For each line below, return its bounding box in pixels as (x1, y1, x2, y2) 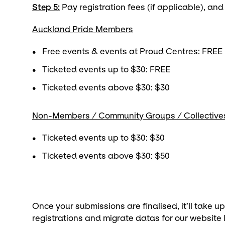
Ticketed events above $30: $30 (42, 82, 170, 93)
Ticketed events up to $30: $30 (42, 133, 167, 143)
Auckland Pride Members (32, 24, 133, 35)
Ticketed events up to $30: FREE (42, 64, 172, 75)
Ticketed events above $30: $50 (42, 151, 170, 161)
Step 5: (32, 2, 60, 13)
